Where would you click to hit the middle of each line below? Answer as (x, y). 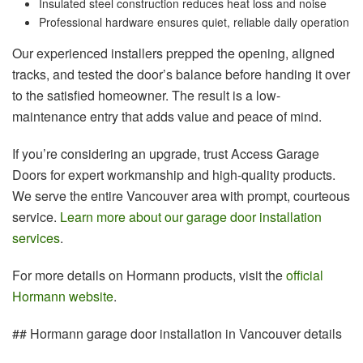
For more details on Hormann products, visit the (149, 275)
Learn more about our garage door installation (191, 216)
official (305, 275)
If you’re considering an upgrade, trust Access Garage (166, 153)
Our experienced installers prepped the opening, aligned (173, 53)
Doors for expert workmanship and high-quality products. (174, 174)
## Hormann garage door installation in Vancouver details (177, 333)
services (36, 237)
